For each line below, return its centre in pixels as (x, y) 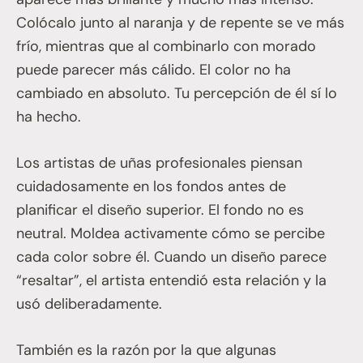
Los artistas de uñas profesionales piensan (159, 162)
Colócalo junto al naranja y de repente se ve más (180, 22)
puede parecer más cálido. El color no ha (154, 69)
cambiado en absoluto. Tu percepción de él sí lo (177, 93)
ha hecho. (49, 116)
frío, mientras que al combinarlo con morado (166, 46)
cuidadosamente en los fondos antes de (151, 186)
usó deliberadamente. (89, 303)
